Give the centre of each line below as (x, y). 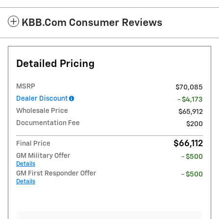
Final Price (33, 144)
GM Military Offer (43, 156)
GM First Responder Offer (56, 174)
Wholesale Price (42, 111)
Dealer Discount (42, 99)
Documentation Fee (48, 123)
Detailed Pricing (55, 65)
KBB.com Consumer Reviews (92, 23)
